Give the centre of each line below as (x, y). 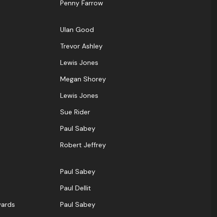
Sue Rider (75, 112)
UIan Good (77, 30)
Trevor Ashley (81, 46)
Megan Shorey (83, 79)
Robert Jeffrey (83, 145)
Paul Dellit (76, 188)
